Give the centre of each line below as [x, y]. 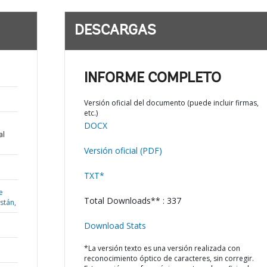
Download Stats [115, 226]
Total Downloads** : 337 [132, 201]
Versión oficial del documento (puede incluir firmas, [171, 103]
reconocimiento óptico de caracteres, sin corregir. [169, 258]
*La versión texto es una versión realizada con [162, 248]
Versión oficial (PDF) [123, 150]
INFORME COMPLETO [152, 79]
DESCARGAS [115, 31]
